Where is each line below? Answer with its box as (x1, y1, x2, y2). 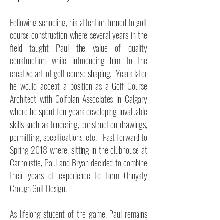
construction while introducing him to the (10, 54, 147, 67)
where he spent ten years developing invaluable (10, 105, 147, 118)
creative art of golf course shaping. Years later (10, 67, 147, 80)
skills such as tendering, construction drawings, (10, 118, 147, 131)
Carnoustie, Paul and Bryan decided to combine (10, 156, 147, 169)
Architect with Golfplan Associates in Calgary (10, 92, 147, 105)
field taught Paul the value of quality (10, 41, 147, 54)
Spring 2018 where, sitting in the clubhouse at (10, 143, 147, 156)
